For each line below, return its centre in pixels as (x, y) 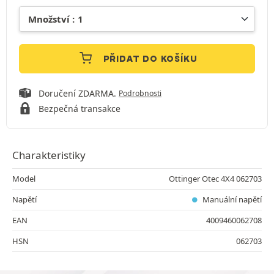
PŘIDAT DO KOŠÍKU (150, 58)
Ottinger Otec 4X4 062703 (215, 178)
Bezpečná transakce (80, 108)
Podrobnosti (140, 93)
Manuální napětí (231, 199)
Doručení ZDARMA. (79, 93)
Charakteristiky (49, 155)
